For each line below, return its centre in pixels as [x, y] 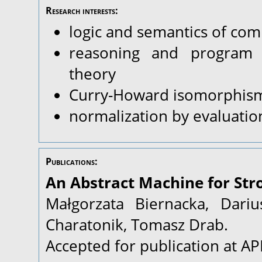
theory [92, 74]
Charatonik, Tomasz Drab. [137, 225]
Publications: [72, 161]
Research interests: [82, 11]
